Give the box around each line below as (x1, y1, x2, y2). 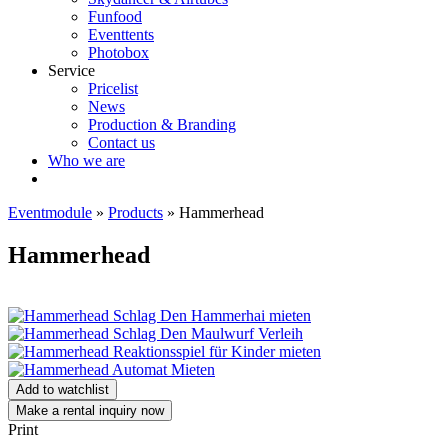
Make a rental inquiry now (16, 402, 164, 418)
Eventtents (88, 26, 154, 43)
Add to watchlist (16, 381, 109, 397)
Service (48, 62, 95, 79)
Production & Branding (88, 116, 236, 133)
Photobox (88, 44, 149, 61)
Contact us (88, 134, 155, 151)
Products (108, 204, 163, 221)
